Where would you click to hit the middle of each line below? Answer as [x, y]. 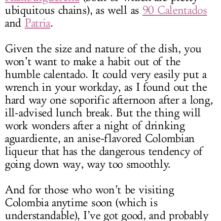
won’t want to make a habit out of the [93, 61]
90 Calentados [175, 10]
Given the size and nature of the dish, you [103, 49]
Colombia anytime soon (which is [81, 203]
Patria [37, 23]
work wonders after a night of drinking [95, 126]
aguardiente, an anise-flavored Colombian [100, 138]
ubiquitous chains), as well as [74, 10]
